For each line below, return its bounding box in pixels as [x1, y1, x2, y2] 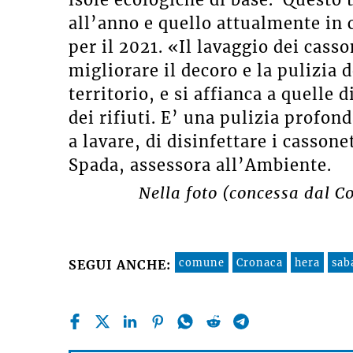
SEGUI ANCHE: [69, 256, 171, 273]
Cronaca [236, 256, 283, 269]
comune [179, 256, 225, 269]
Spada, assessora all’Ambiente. [69, 155, 332, 176]
